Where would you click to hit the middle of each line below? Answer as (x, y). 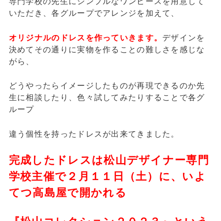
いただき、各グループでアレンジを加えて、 (94, 13)
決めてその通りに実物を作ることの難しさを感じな (107, 49)
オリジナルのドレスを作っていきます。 (86, 37)
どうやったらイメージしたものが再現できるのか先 (107, 86)
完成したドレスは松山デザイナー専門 (109, 160)
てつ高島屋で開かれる (68, 193)
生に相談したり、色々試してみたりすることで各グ (107, 97)
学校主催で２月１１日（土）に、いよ (107, 176)
